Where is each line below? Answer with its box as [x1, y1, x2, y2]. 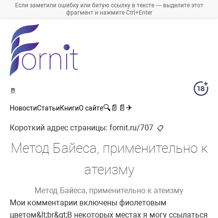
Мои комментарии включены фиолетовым [10, 198, 166, 208]
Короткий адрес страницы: [10, 123, 109, 133]
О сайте [79, 104, 103, 112]
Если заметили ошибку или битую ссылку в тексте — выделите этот [15, 2, 203, 9]
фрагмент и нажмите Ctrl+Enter [66, 9, 152, 17]
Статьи [37, 104, 60, 112]
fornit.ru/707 [109, 123, 153, 133]
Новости [10, 104, 37, 112]
